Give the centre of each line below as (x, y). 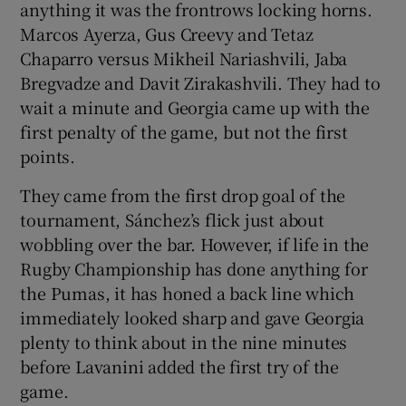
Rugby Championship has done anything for (194, 268)
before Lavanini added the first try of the (180, 366)
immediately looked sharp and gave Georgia (193, 317)
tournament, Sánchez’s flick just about (172, 219)
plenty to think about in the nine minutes (184, 341)
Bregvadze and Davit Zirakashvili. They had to (200, 82)
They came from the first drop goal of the (183, 194)
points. (48, 155)
